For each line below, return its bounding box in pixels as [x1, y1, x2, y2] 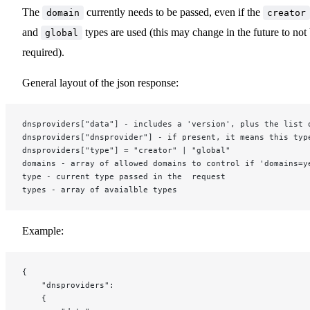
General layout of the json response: [22, 76, 179, 89]
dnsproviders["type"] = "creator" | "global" [22, 145, 230, 155]
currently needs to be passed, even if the [84, 6, 263, 18]
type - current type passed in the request [22, 171, 226, 181]
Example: [22, 224, 64, 237]
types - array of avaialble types [22, 184, 177, 194]
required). [22, 46, 64, 58]
